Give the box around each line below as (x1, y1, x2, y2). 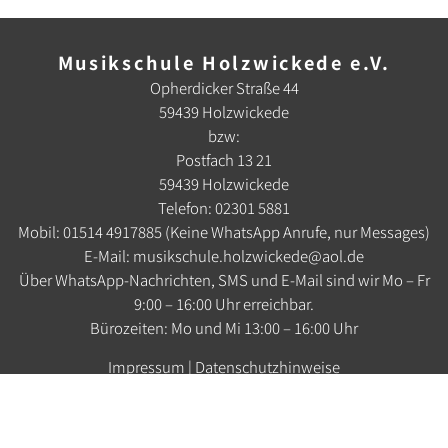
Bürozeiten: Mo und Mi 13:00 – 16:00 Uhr (90, 317, 358, 339)
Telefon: (158, 197, 215, 219)
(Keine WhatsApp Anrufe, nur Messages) (162, 221, 430, 243)
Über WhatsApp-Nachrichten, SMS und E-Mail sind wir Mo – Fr (18, 269, 430, 291)
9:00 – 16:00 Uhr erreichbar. (134, 293, 314, 315)
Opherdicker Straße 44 (149, 77, 299, 99)
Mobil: (18, 221, 63, 243)
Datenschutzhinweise (195, 356, 340, 378)
